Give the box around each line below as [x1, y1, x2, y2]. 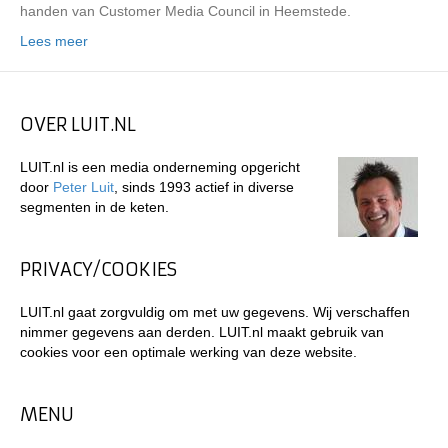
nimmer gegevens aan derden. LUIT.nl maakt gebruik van [20, 324, 384, 340]
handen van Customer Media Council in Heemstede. [20, 3, 351, 19]
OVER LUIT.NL [20, 113, 136, 136]
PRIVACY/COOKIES [20, 258, 177, 281]
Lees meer [20, 33, 88, 49]
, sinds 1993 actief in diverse [114, 179, 294, 195]
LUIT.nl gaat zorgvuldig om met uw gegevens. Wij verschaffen [20, 304, 410, 320]
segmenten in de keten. [20, 199, 169, 215]
